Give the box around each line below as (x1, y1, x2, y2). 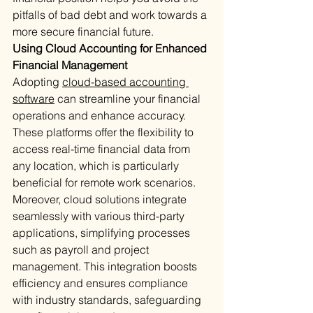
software (13, 92, 54, 106)
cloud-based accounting (62, 75, 189, 89)
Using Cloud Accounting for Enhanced (13, 41, 210, 56)
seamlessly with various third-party (13, 209, 187, 224)
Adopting (13, 75, 62, 89)
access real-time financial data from (13, 142, 193, 156)
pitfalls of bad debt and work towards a (13, 8, 210, 22)
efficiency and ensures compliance (13, 276, 191, 291)
